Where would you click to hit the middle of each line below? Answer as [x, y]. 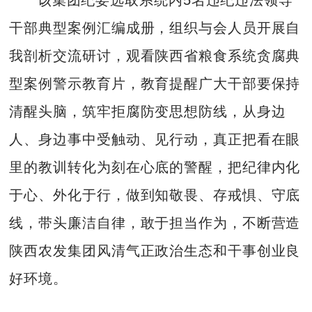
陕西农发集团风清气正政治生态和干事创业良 [155, 250]
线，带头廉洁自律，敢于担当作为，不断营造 [155, 223]
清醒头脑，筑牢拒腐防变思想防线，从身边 [148, 111]
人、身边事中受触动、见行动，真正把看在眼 [155, 139]
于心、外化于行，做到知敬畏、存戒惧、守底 [155, 195]
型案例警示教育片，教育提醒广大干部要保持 [155, 83]
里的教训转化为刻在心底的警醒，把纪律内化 [155, 167]
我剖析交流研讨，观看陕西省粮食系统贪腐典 [155, 55]
